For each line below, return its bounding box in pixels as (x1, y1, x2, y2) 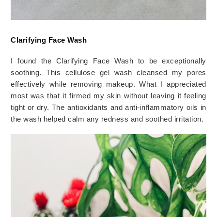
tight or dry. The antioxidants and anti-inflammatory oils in (11, 103, 206, 112)
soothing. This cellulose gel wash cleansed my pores (11, 68, 206, 77)
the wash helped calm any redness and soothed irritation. (11, 115, 204, 124)
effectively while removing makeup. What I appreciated (11, 80, 206, 89)
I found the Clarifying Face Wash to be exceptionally (11, 57, 206, 65)
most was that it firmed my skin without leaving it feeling (11, 92, 206, 100)
